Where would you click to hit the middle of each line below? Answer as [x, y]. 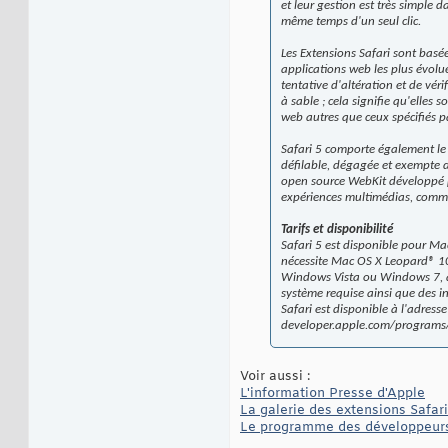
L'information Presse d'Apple [332, 394]
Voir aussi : [275, 377]
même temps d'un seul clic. [351, 22]
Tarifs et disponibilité [337, 230]
